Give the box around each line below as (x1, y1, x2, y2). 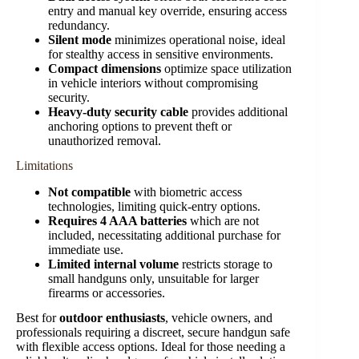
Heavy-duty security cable (48, 105, 188, 119)
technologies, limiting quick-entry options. (48, 199, 260, 213)
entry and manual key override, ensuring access (48, 4, 287, 18)
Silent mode (48, 33, 111, 47)
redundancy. (48, 18, 110, 33)
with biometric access (131, 184, 242, 199)
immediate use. (48, 242, 123, 256)
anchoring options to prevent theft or (48, 119, 232, 134)
